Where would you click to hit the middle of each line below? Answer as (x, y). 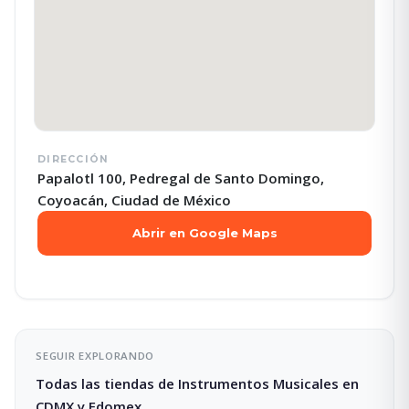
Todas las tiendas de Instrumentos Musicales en (198, 384)
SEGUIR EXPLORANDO (95, 355)
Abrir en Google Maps (204, 232)
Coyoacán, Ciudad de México (134, 199)
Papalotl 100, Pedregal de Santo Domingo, (181, 178)
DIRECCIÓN (73, 159)
